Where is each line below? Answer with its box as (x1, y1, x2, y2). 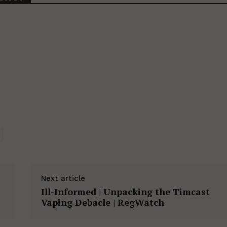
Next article (41, 174, 85, 183)
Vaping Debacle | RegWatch (41, 196, 164, 209)
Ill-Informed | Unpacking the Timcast (41, 185, 210, 198)
